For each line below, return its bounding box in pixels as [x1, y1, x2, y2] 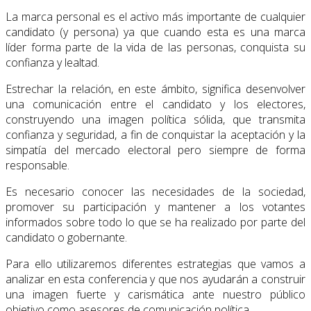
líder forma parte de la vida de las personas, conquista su [6, 40, 305, 56]
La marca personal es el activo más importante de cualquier [6, 9, 305, 25]
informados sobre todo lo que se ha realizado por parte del [6, 215, 305, 230]
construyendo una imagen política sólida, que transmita [6, 112, 305, 128]
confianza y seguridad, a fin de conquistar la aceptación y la [6, 127, 305, 143]
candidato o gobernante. [6, 230, 127, 246]
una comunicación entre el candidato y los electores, [6, 96, 305, 112]
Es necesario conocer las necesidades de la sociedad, [6, 184, 305, 200]
